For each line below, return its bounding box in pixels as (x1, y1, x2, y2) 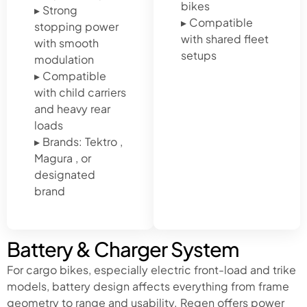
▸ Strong (34, 2, 77, 17)
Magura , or (34, 150, 91, 165)
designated (34, 167, 95, 182)
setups (181, 47, 217, 62)
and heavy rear (34, 101, 110, 116)
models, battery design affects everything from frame (7, 278, 289, 293)
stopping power (34, 19, 119, 34)
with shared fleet (181, 31, 269, 46)
